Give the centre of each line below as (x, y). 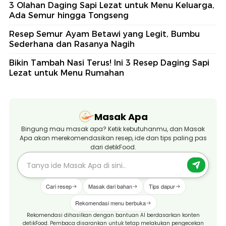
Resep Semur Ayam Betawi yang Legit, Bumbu (104, 34)
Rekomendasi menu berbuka (110, 203)
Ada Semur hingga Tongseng (69, 16)
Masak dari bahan (110, 186)
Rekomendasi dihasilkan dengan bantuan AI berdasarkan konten (113, 215)
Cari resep (59, 186)
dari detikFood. (113, 147)
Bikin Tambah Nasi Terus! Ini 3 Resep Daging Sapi (109, 63)
